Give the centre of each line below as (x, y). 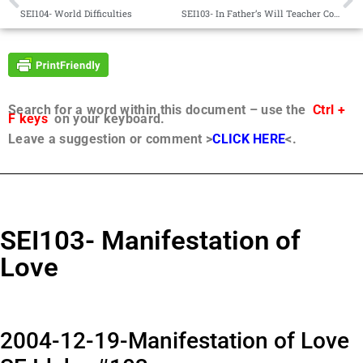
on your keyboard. (106, 119)
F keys (28, 119)
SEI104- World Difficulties (76, 13)
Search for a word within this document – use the (160, 110)
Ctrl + (329, 110)
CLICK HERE (249, 139)
